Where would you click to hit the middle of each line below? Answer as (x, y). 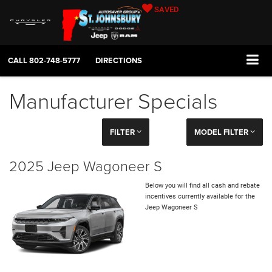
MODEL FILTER (222, 132)
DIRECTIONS (119, 61)
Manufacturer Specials (114, 100)
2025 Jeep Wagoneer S (86, 166)
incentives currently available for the (200, 197)
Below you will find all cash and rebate (202, 186)
